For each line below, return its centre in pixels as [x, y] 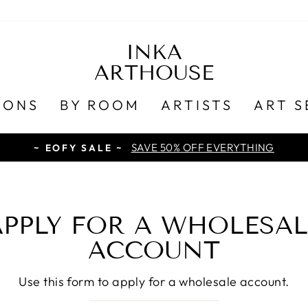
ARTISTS [197, 104]
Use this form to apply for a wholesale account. [154, 281]
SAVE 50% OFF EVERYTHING [202, 147]
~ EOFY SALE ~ [81, 148]
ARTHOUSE [154, 73]
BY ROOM [100, 104]
